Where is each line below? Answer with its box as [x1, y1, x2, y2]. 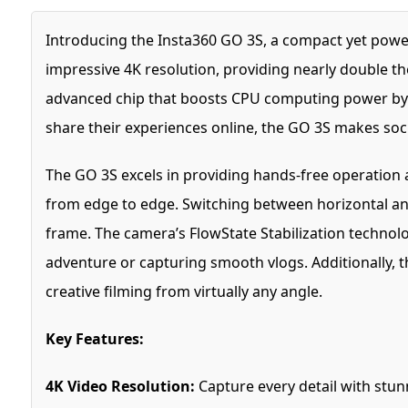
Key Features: [45, 328, 144, 349]
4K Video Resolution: [45, 375, 195, 396]
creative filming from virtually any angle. [45, 280, 322, 301]
